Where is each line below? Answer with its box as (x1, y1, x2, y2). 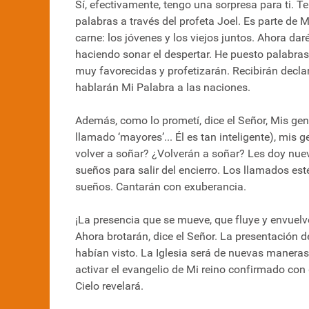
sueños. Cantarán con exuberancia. (75, 180, 246, 194)
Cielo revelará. (75, 279, 143, 293)
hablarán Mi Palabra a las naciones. (75, 81, 250, 94)
